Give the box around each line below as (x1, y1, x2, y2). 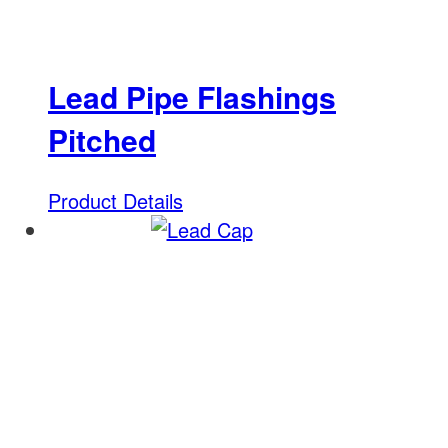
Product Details (48, 186, 183, 216)
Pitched (48, 118, 156, 162)
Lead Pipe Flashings (48, 75, 336, 119)
